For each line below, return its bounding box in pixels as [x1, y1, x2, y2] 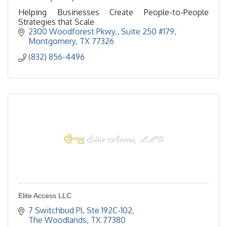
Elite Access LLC [18, 192, 71, 200]
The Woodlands [28, 215, 87, 225]
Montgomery [28, 36, 75, 47]
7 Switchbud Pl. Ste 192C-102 [28, 205, 132, 216]
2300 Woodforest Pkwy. [28, 26, 117, 37]
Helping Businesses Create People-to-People [18, 7, 209, 18]
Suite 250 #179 [121, 26, 174, 37]
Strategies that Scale [18, 17, 94, 27]
